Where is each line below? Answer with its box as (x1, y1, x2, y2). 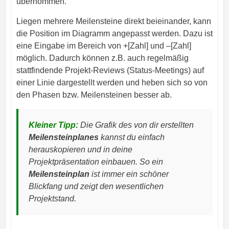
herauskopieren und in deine (28, 145, 132, 154)
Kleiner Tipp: (28, 121, 78, 130)
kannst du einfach (98, 133, 165, 142)
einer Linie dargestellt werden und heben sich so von (16, 78, 208, 87)
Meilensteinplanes (28, 133, 99, 142)
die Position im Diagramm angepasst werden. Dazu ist (16, 29, 213, 38)
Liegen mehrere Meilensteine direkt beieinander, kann (16, 17, 211, 26)
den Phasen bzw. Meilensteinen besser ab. (16, 90, 172, 100)
